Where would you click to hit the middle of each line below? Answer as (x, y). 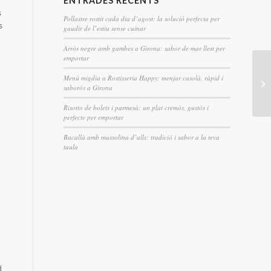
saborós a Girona (88, 88)
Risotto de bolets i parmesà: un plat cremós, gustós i (136, 108)
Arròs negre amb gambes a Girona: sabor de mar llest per (145, 48)
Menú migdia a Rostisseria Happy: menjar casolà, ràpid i (144, 78)
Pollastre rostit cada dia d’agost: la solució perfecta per (142, 19)
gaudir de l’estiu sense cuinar (105, 28)
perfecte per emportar (94, 117)
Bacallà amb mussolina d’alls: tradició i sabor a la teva (142, 137)
